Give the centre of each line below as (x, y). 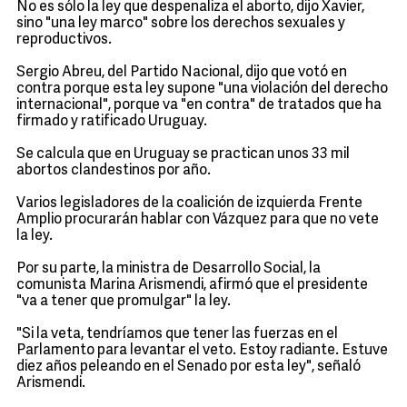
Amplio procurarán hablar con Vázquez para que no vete (198, 220)
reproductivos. (64, 40)
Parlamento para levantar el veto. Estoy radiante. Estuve (202, 351)
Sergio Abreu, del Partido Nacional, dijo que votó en (182, 73)
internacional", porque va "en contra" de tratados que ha (199, 105)
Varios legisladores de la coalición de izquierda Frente (189, 203)
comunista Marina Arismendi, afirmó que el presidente (192, 285)
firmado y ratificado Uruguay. (112, 122)
